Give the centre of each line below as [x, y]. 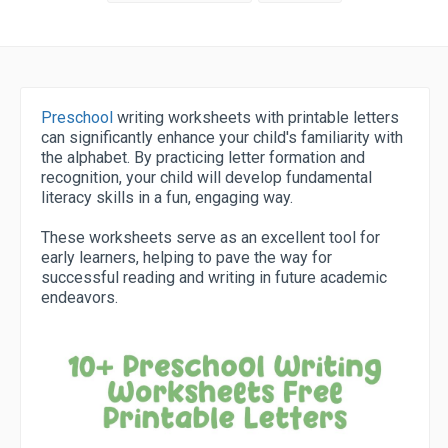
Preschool [77, 117]
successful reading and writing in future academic [214, 277]
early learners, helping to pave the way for [186, 257]
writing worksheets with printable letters [256, 117]
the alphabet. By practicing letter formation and [203, 157]
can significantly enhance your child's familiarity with [222, 137]
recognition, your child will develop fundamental [206, 177]
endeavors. [79, 297]
